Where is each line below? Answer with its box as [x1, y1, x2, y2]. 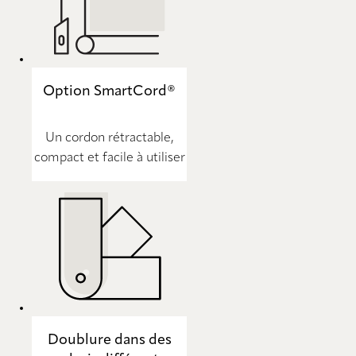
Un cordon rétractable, [45, 132, 173, 145]
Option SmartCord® [43, 83, 176, 99]
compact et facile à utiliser [33, 152, 185, 165]
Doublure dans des [47, 333, 172, 348]
